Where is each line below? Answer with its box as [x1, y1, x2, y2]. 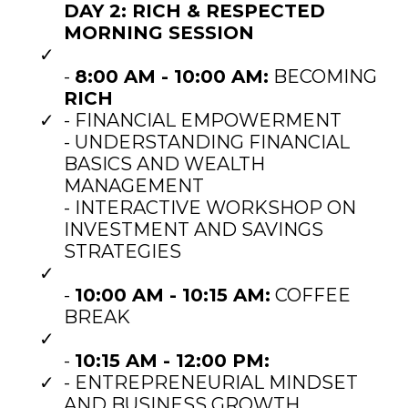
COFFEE [270, 283, 351, 306]
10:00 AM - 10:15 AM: [75, 283, 270, 306]
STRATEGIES [64, 240, 181, 262]
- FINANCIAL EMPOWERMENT [64, 108, 342, 131]
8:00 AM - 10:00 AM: [75, 65, 269, 87]
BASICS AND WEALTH [64, 152, 265, 175]
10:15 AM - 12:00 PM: [75, 349, 270, 372]
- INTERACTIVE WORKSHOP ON [64, 196, 356, 219]
